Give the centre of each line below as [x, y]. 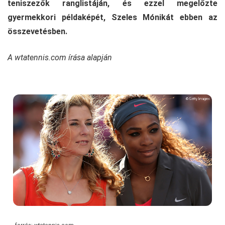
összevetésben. [37, 31]
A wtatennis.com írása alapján [60, 58]
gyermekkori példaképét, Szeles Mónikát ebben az [113, 17]
